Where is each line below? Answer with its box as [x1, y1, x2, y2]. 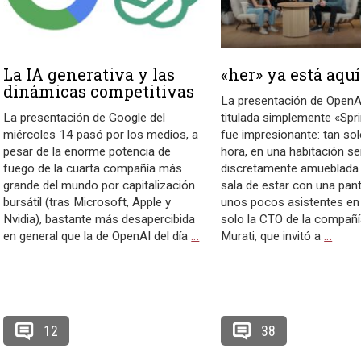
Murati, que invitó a [221, 229, 325, 244]
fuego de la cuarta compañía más [3, 161, 183, 176]
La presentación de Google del [3, 110, 166, 126]
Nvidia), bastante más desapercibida [3, 212, 196, 227]
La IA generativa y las [3, 64, 176, 85]
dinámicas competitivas [3, 81, 195, 102]
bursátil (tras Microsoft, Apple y [3, 195, 172, 210]
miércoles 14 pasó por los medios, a [3, 127, 199, 143]
